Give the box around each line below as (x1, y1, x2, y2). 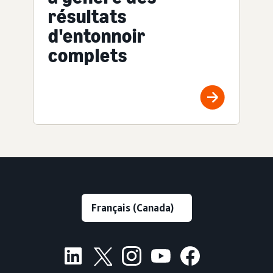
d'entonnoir (48, 24, 146, 48)
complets (48, 43, 127, 67)
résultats (48, 4, 127, 28)
